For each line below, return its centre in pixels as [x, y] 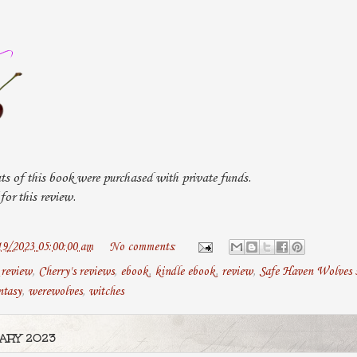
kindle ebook [185, 271]
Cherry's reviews [76, 271]
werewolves [55, 291]
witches [106, 291]
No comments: [145, 247]
